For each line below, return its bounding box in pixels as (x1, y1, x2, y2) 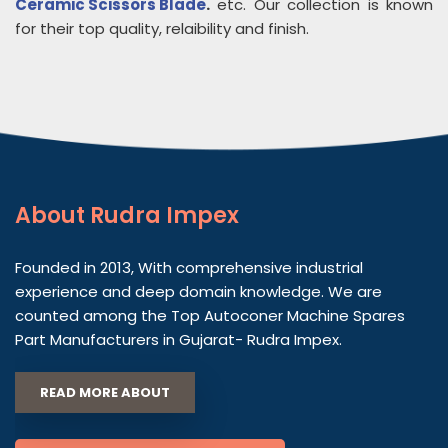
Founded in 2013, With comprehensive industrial (15, 257, 363, 278)
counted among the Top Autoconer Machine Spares (15, 305, 405, 326)
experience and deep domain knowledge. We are (15, 281, 382, 302)
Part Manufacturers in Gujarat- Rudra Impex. (15, 329, 342, 350)
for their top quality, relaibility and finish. (15, 18, 309, 39)
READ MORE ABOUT (40, 383, 170, 402)
